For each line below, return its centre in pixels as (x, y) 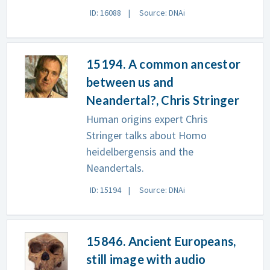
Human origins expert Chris (147, 119)
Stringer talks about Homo (146, 135)
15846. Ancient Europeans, (161, 241)
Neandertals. (115, 168)
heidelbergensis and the (140, 152)
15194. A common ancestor (163, 64)
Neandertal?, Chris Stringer (163, 100)
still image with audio (146, 259)
